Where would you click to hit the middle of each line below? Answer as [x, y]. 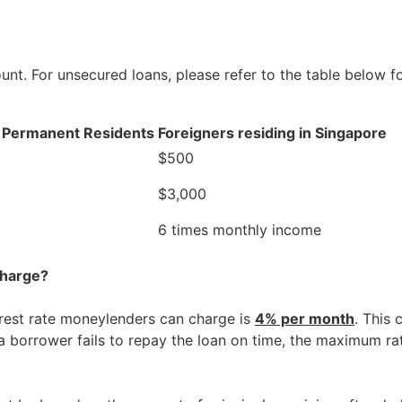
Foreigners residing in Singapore [272, 133]
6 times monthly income [240, 230]
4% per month [305, 319]
